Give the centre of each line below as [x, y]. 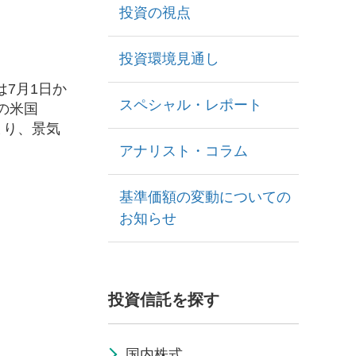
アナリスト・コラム [184, 151]
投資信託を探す [164, 300]
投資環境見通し [169, 59]
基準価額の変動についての [205, 197]
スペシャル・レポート [191, 105]
